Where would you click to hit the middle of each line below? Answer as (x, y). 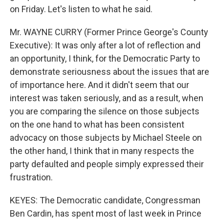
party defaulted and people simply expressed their (107, 164)
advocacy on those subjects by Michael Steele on (106, 138)
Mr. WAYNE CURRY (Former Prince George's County (109, 32)
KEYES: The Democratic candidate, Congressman (105, 200)
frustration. (31, 177)
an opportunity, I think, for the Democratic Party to (105, 58)
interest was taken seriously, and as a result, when (107, 98)
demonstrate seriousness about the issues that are (109, 72)
